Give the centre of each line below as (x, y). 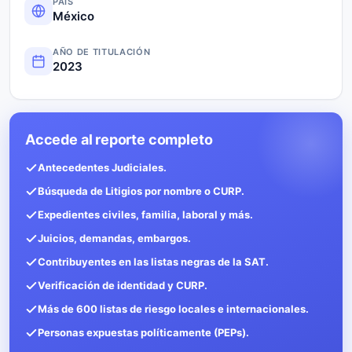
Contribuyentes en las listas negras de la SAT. (153, 261)
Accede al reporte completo (119, 139)
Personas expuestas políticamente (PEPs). (143, 332)
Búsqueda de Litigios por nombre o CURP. (141, 191)
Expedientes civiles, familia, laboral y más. (145, 214)
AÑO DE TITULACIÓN (102, 51)
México (73, 16)
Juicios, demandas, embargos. (114, 238)
